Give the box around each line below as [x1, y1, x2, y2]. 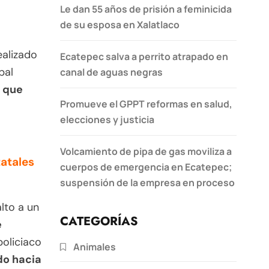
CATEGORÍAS [60, 212, 138, 230]
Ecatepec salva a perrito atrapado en [60, 49, 228, 63]
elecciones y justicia [60, 112, 154, 126]
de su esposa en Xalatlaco [60, 17, 180, 31]
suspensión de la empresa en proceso [60, 175, 235, 189]
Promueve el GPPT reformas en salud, [60, 97, 232, 110]
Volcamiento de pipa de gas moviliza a [60, 144, 232, 158]
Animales [73, 240, 116, 253]
